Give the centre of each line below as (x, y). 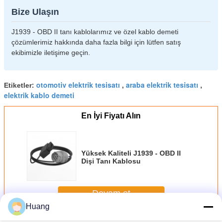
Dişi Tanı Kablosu (111, 161)
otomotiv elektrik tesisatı (78, 84)
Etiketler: (20, 85)
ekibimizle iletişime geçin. (51, 52)
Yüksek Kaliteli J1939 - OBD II (131, 153)
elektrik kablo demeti (39, 95)
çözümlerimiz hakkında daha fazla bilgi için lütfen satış (96, 42)
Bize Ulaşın (35, 12)
